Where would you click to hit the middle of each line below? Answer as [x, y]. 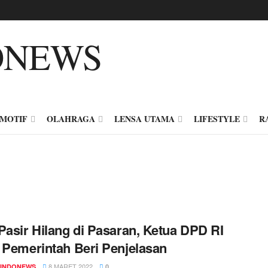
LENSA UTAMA [144, 119]
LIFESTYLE [217, 119]
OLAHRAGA [71, 119]
